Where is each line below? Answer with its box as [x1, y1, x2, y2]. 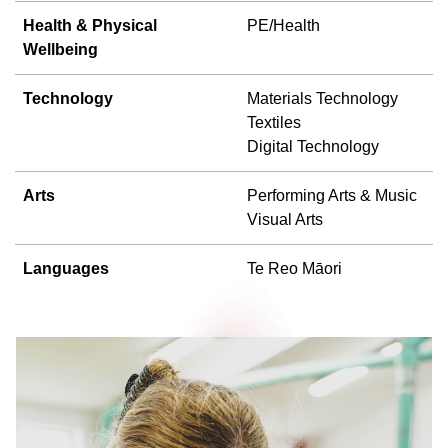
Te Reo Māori [247, 259, 342, 277]
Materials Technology [247, 89, 398, 107]
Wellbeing [23, 40, 98, 58]
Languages [23, 259, 109, 277]
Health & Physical [23, 16, 157, 34]
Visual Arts [247, 210, 323, 228]
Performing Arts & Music [247, 186, 417, 204]
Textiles [247, 113, 301, 131]
